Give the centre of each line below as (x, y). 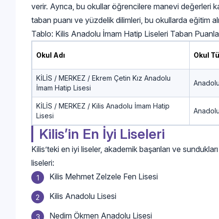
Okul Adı (51, 55)
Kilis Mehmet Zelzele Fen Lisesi (104, 176)
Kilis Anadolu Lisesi (83, 196)
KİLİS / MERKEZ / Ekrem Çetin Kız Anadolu (103, 78)
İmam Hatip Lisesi (64, 88)
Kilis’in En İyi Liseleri (102, 134)
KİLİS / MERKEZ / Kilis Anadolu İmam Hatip (103, 106)
